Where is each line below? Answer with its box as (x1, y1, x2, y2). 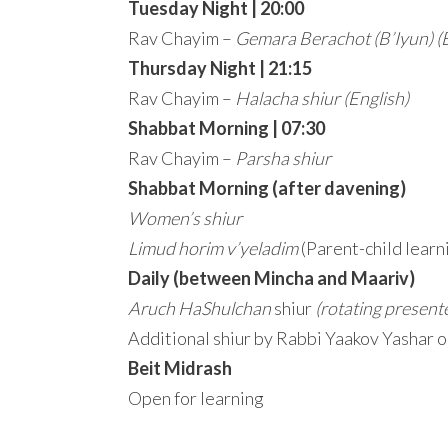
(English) (343, 87, 409, 109)
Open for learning (128, 387, 264, 409)
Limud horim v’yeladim (128, 237, 298, 259)
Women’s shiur (128, 207, 242, 229)
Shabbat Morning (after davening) (128, 177, 406, 199)
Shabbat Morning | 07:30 (128, 117, 325, 139)
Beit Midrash (128, 357, 232, 379)
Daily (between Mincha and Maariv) (128, 267, 415, 289)
